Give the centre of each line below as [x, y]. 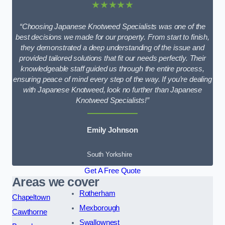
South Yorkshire [109, 154]
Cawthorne [30, 212]
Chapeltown [31, 197]
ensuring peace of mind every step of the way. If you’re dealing [113, 79]
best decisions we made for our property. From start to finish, [113, 37]
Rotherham [97, 193]
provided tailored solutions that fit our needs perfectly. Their [113, 58]
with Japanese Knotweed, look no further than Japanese [113, 90]
